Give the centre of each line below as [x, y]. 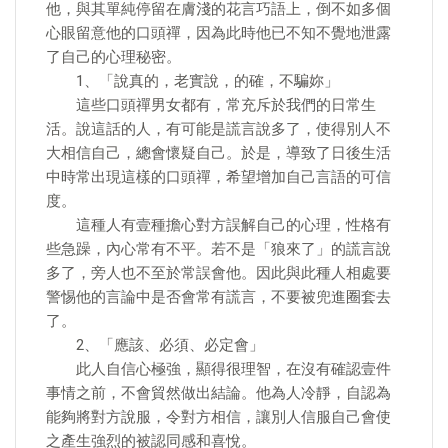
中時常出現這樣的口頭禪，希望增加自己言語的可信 [218, 177]
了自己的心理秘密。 [113, 57]
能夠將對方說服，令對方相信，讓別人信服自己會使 [218, 417]
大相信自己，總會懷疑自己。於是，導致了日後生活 [218, 153]
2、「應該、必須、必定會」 [155, 345]
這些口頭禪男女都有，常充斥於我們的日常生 [211, 105]
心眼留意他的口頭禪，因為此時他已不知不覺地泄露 [218, 33]
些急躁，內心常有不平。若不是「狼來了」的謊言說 [218, 249]
